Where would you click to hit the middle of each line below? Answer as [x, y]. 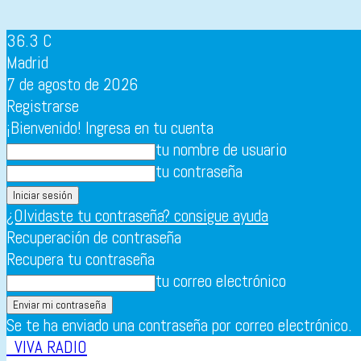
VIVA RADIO [51, 347]
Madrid [27, 62]
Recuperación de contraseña [94, 237]
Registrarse [43, 106]
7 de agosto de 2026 [72, 84]
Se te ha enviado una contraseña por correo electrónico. [179, 325]
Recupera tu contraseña [81, 259]
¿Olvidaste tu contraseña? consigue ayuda [137, 216]
